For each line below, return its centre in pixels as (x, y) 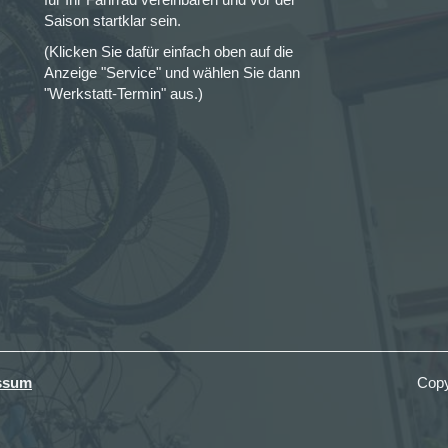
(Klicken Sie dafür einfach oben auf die (168, 51)
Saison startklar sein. (112, 20)
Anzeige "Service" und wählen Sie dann (172, 72)
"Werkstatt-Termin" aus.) (123, 93)
